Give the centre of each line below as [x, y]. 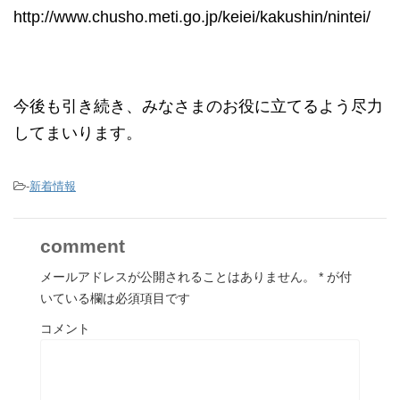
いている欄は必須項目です [115, 298]
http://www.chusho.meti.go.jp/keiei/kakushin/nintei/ [192, 17]
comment [83, 246]
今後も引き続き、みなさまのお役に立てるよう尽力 [198, 106]
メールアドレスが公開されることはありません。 [178, 277]
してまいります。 [78, 133]
